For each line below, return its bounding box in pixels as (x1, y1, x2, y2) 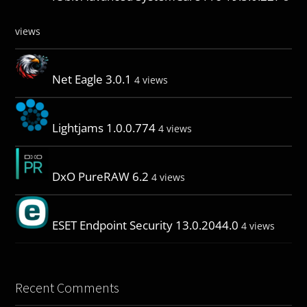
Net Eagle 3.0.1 (52, 71, 132, 87)
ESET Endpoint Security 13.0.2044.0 (52, 217, 239, 233)
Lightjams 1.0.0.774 (52, 119, 156, 136)
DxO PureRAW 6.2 (52, 168, 149, 184)
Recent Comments (15, 278, 120, 296)
